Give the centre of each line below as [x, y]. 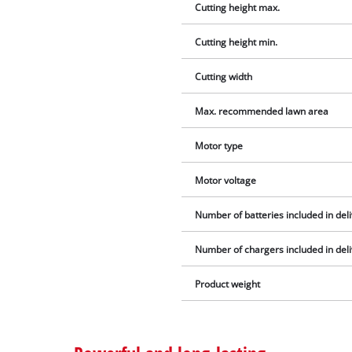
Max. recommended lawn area [262, 112]
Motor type [219, 146]
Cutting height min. [236, 42]
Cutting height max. [238, 8]
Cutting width [224, 77]
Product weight [228, 284]
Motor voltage [226, 181]
